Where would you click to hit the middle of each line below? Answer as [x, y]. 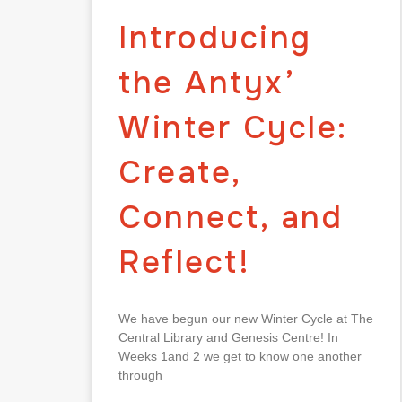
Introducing [215, 38]
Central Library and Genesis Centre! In [228, 337]
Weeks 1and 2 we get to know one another [240, 356]
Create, [180, 172]
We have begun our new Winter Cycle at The [246, 318]
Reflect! [184, 262]
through [140, 375]
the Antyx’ [207, 83]
